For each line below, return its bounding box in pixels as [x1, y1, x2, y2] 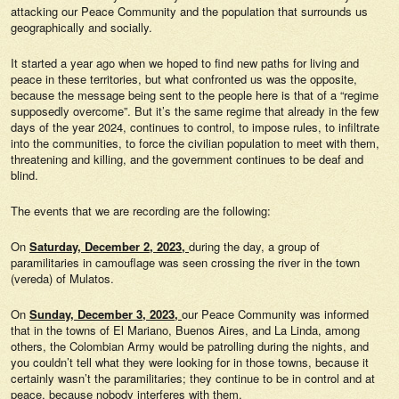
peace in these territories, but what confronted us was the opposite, [11, 70, 357, 87]
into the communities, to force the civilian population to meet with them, [11, 134, 379, 151]
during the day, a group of [189, 238, 320, 255]
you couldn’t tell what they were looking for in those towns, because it [11, 354, 369, 370]
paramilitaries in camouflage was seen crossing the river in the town [11, 254, 360, 271]
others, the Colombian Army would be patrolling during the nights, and [11, 338, 369, 354]
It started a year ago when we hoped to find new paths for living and [11, 54, 359, 71]
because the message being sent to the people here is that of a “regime [11, 86, 379, 103]
